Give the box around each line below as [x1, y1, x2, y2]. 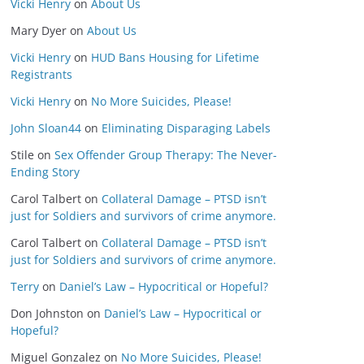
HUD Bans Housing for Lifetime [91, 50, 259, 65]
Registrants [11, 67, 72, 82]
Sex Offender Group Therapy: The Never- [54, 147, 277, 162]
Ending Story [11, 164, 80, 180]
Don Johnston [11, 305, 84, 321]
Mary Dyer [11, 23, 67, 38]
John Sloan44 [11, 120, 81, 136]
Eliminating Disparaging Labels [102, 120, 271, 136]
